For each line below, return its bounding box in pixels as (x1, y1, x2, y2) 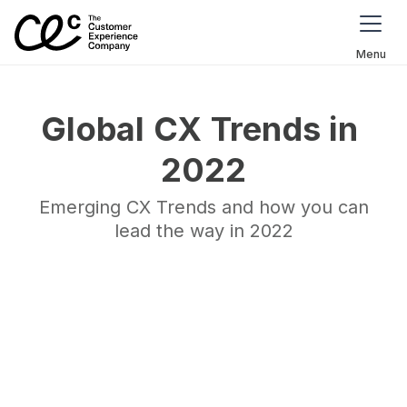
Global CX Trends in (41, 109, 366, 149)
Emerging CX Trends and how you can (38, 196, 369, 219)
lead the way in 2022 (114, 220, 293, 243)
